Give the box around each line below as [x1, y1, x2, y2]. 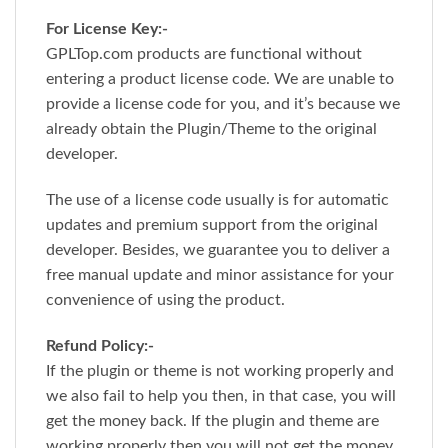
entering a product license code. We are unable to [46, 71, 394, 88]
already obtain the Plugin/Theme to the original [46, 121, 377, 138]
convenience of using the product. [46, 292, 285, 309]
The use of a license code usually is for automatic [46, 192, 389, 209]
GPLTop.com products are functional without [46, 46, 362, 63]
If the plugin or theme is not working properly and [46, 363, 394, 379]
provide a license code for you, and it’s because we [46, 96, 400, 113]
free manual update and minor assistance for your [46, 267, 394, 284]
